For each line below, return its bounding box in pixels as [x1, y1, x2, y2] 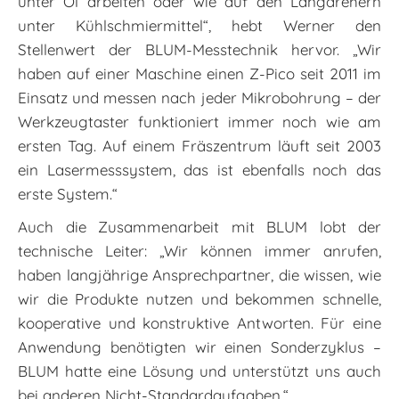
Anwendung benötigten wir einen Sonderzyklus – [18, 338, 381, 357]
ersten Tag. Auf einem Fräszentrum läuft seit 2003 [18, 136, 381, 156]
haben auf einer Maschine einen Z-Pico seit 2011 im [18, 64, 381, 84]
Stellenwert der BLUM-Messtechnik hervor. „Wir [18, 40, 381, 60]
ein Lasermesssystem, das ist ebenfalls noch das [18, 160, 381, 180]
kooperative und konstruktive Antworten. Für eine [18, 313, 381, 333]
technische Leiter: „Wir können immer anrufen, [18, 241, 381, 261]
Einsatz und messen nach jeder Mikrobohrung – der [18, 88, 381, 108]
